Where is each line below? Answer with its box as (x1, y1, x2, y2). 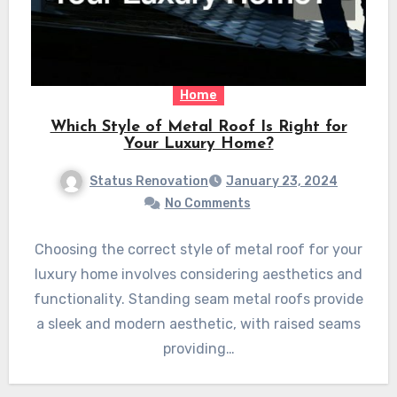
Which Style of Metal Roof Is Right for (50, 118, 347, 136)
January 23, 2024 (226, 174, 338, 190)
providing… (162, 340, 235, 358)
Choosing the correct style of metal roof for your (35, 241, 362, 259)
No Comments (164, 196, 251, 212)
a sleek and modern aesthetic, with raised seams (36, 315, 361, 333)
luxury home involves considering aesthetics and (35, 266, 362, 284)
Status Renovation (90, 173, 208, 189)
